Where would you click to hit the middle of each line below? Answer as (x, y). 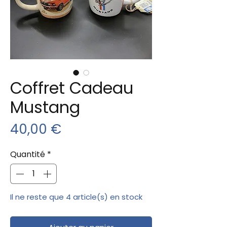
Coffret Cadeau (72, 88)
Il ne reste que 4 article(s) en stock (76, 197)
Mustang (45, 107)
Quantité (28, 154)
